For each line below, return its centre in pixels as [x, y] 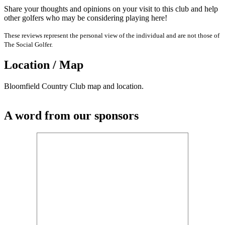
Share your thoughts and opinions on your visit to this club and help [111, 9]
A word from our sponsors [71, 116]
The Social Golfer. [28, 44]
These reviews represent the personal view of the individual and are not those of [112, 35]
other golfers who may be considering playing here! [86, 18]
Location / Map [44, 65]
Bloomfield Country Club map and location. [74, 86]
